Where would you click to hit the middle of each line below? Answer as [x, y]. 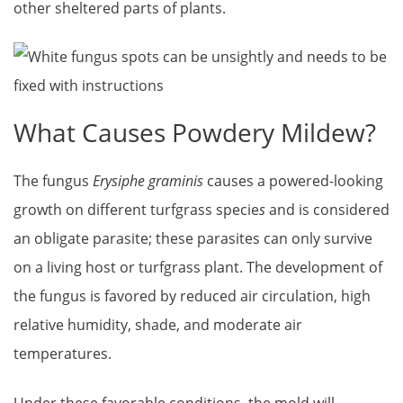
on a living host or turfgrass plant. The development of [198, 268]
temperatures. [63, 354]
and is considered [327, 210]
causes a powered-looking [293, 181]
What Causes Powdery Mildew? [195, 133]
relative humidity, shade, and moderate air [158, 325]
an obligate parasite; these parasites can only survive [193, 239]
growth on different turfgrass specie [136, 210]
